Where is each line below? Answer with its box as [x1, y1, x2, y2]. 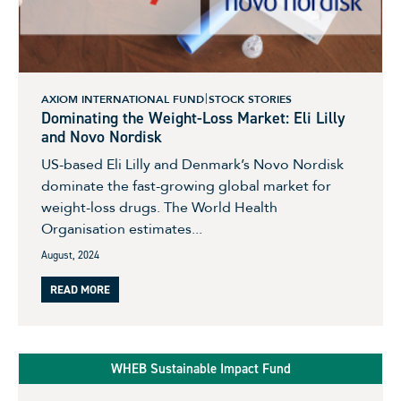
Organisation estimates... [41, 218, 202, 239]
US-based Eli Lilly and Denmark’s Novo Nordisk [41, 154, 344, 175]
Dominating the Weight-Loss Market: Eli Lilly [41, 107, 346, 129]
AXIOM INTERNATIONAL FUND [41, 91, 204, 107]
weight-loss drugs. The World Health [41, 197, 277, 218]
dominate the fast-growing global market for [41, 175, 331, 196]
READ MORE [50, 281, 110, 297]
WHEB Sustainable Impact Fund [110, 359, 291, 378]
